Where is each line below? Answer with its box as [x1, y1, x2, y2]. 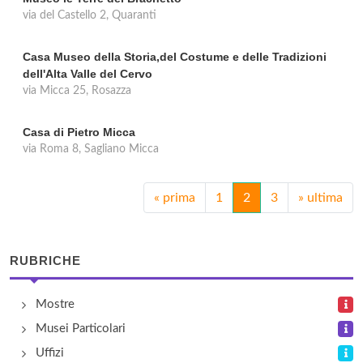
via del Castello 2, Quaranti [23, 10, 156, 21]
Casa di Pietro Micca [23, 126, 135, 139]
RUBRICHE [10, 254, 81, 267]
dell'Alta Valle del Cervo [23, 67, 152, 80]
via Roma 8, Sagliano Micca [23, 143, 159, 155]
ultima [307, 191, 343, 204]
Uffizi [36, 347, 64, 359]
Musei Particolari [36, 322, 126, 335]
